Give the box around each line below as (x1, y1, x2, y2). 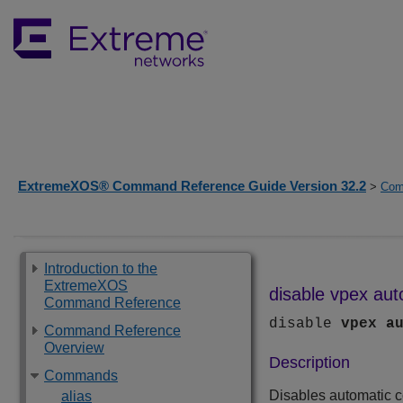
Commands (44, 368, 118, 383)
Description (269, 354, 350, 372)
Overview (44, 340, 104, 355)
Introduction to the (44, 261, 157, 276)
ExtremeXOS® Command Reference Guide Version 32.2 (18, 178, 366, 193)
